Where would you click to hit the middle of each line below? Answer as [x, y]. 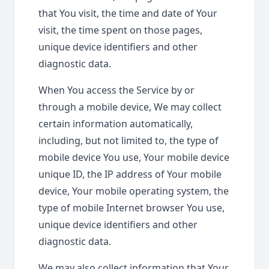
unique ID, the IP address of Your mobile [130, 174]
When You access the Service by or [116, 90]
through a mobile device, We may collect [130, 107]
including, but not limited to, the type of [128, 141]
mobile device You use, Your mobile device [134, 157]
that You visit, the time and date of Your [128, 13]
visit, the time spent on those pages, [120, 30]
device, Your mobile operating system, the [134, 191]
